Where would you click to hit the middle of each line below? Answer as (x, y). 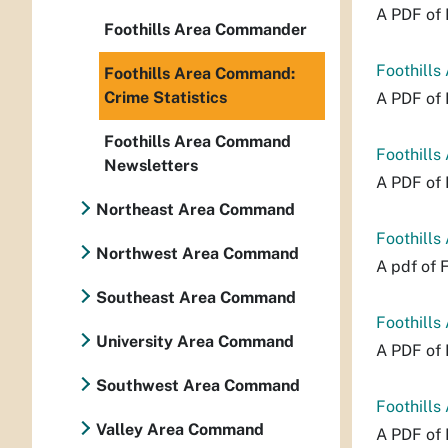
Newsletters (151, 165)
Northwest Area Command (197, 253)
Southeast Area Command (196, 297)
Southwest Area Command (198, 385)
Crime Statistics (165, 97)
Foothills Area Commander (205, 29)
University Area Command (195, 341)
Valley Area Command (180, 429)
